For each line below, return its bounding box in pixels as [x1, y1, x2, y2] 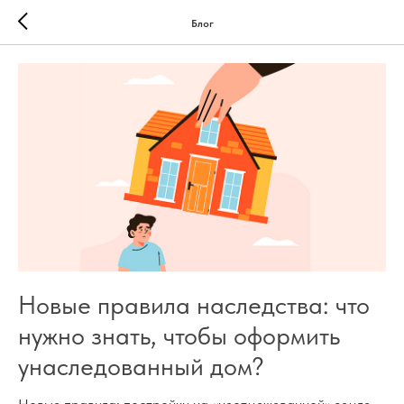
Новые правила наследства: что [18, 289, 370, 321]
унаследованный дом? [18, 351, 264, 382]
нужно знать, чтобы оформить [18, 320, 340, 352]
